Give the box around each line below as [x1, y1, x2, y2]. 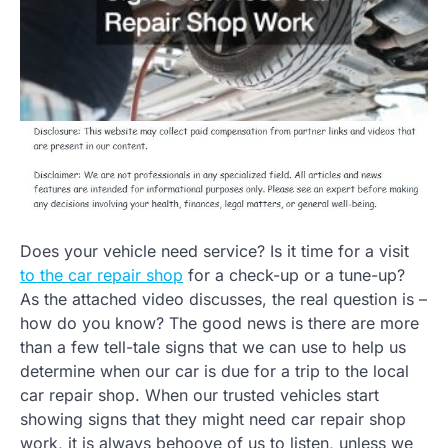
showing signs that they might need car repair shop [20, 409, 406, 430]
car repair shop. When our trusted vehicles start [20, 385, 379, 406]
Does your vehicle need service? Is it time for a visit [20, 241, 409, 262]
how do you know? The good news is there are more [20, 313, 419, 334]
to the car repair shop [20, 265, 183, 286]
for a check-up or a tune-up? [183, 265, 405, 286]
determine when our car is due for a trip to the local [20, 361, 409, 382]
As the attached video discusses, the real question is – [20, 289, 427, 310]
